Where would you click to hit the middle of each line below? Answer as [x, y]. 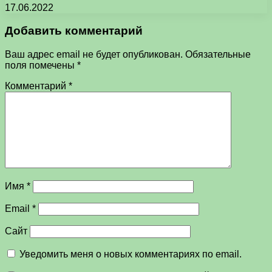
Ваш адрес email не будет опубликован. [94, 55]
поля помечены [41, 66]
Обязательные [218, 55]
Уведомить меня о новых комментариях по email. [131, 254]
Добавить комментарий [74, 31]
